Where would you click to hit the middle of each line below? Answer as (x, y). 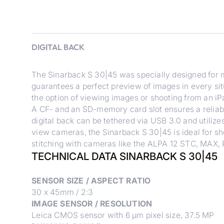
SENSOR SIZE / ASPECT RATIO (91, 180)
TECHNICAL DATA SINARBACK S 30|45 (125, 156)
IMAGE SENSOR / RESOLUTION (92, 203)
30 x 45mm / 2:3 (62, 192)
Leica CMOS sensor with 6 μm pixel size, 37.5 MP (123, 215)
